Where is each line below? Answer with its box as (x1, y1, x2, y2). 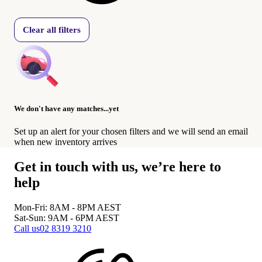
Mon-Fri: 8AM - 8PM (14, 202, 97, 212)
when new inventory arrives (14, 137, 117, 147)
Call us (14, 223, 40, 233)
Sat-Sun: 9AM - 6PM (14, 212, 95, 223)
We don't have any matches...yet (14, 104, 119, 113)
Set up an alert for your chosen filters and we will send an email (14, 126, 248, 137)
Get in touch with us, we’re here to (14, 158, 221, 174)
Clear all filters (23, 25, 81, 35)
